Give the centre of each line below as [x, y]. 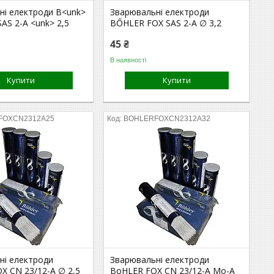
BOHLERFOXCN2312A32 [167, 119]
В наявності [128, 60]
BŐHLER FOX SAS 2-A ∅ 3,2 [166, 23]
